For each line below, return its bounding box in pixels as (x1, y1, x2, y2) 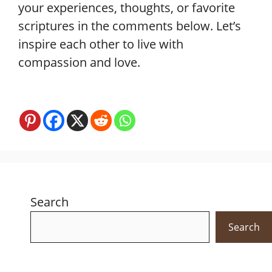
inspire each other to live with (18, 36, 183, 52)
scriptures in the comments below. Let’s (18, 18, 241, 34)
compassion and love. (18, 54, 140, 70)
